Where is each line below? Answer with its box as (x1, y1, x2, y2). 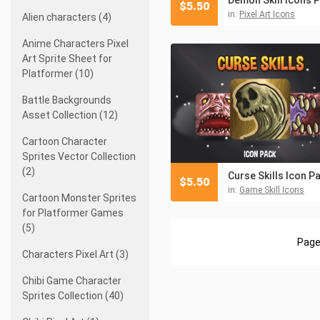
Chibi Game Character (22, 275, 121, 286)
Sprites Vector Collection (22, 151, 136, 162)
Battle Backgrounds (22, 94, 111, 106)
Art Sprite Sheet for (22, 53, 112, 64)
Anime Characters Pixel (22, 38, 129, 49)
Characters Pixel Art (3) (22, 249, 129, 260)
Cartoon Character (22, 136, 107, 147)
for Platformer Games (22, 207, 124, 219)
